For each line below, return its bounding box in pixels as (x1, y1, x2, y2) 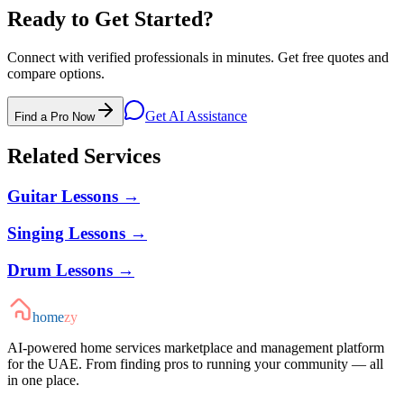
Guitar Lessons (7, 187, 118, 207)
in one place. (7, 372, 79, 389)
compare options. (7, 66, 105, 82)
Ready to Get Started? (7, 7, 214, 32)
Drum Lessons (7, 260, 113, 280)
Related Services (7, 144, 161, 169)
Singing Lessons (7, 223, 125, 243)
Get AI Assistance (145, 108, 247, 124)
